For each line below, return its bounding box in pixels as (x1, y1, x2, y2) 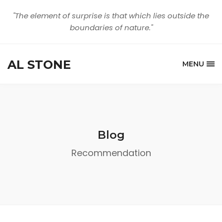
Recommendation (71, 147, 151, 159)
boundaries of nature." (69, 22, 153, 33)
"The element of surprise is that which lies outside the (13, 10, 209, 21)
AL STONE (7, 57, 71, 72)
